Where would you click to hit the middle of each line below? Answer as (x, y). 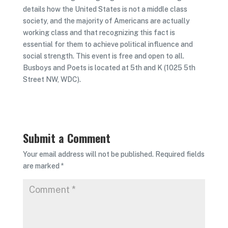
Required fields (180, 154)
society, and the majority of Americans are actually (106, 21)
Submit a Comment (66, 138)
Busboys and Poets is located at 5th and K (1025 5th (109, 68)
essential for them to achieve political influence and (108, 44)
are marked (42, 166)
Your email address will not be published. (88, 154)
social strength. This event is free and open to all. (103, 56)
